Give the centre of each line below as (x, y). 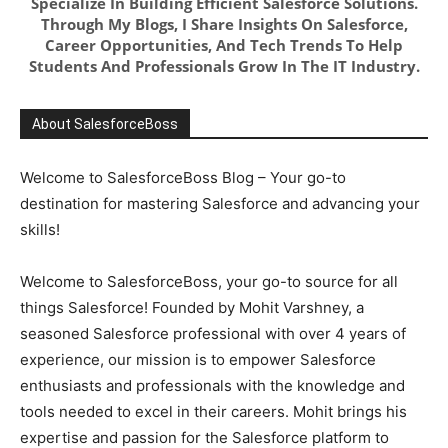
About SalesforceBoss (105, 124)
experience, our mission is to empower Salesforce (198, 359)
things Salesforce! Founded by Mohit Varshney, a (192, 307)
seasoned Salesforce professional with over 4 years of (213, 333)
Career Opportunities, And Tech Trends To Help (224, 45)
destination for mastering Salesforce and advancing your (220, 203)
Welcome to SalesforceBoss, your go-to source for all (209, 281)
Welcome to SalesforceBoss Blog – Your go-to (183, 177)
